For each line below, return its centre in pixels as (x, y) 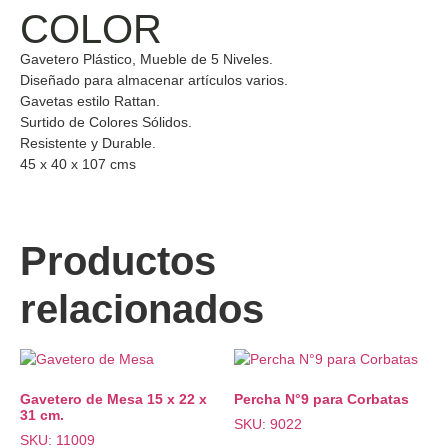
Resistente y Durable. (88, 143)
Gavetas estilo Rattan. (90, 101)
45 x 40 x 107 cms (78, 164)
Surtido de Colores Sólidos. (106, 122)
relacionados (142, 309)
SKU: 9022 (268, 424)
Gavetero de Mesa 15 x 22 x (113, 399)
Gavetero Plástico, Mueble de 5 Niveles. (146, 59)
